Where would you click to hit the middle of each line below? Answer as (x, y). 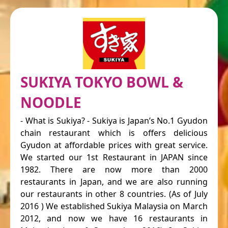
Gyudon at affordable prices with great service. (114, 145)
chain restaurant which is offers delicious (114, 133)
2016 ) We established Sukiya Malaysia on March (114, 206)
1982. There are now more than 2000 (114, 170)
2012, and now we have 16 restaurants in (114, 219)
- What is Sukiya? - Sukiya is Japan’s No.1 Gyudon (114, 121)
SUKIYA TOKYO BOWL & (102, 82)
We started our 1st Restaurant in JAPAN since (114, 158)
